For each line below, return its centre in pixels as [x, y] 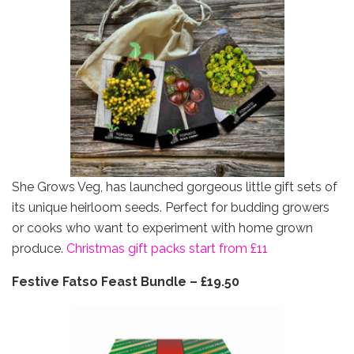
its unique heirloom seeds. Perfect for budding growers [171, 208]
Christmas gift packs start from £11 [169, 249]
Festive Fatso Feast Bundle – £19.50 [126, 282]
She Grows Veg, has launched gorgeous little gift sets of [175, 187]
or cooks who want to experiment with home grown [162, 228]
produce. [39, 249]
